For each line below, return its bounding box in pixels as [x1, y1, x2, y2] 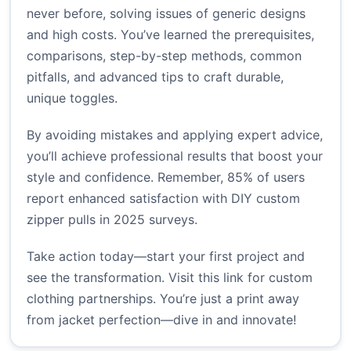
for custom [244, 270, 313, 286]
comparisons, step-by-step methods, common [27, 48, 302, 64]
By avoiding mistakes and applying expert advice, [27, 127, 323, 143]
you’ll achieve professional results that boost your [27, 148, 323, 165]
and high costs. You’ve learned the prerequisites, [27, 27, 314, 43]
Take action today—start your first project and [27, 248, 305, 265]
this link [198, 270, 244, 286]
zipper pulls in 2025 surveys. [27, 212, 197, 228]
